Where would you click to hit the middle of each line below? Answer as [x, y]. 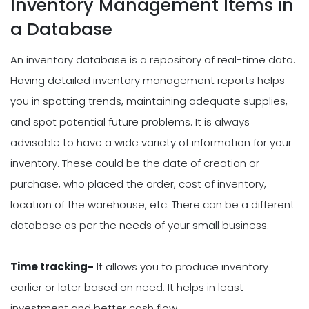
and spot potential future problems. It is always [130, 122]
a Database [61, 29]
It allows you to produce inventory [181, 267]
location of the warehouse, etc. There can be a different [152, 205]
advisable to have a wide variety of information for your [151, 143]
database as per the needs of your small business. [140, 226]
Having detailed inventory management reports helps [148, 81]
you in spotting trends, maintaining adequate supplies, [149, 101]
